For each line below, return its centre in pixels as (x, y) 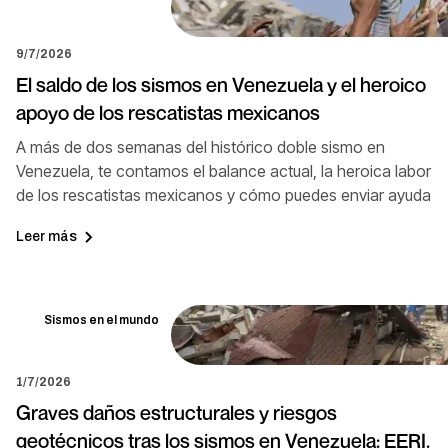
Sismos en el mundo (101, 319)
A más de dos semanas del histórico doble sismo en (200, 146)
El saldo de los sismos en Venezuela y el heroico (221, 84)
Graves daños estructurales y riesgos (176, 412)
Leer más (46, 237)
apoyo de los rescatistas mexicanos (168, 112)
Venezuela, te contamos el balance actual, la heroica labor (223, 170)
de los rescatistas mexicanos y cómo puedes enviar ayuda (223, 194)
